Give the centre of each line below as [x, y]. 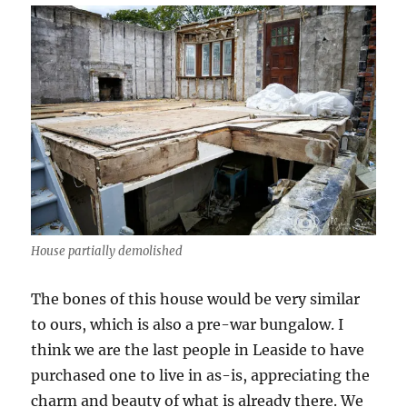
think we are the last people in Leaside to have [198, 349]
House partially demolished [107, 251]
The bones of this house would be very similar [196, 298]
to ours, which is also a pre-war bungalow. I [188, 324]
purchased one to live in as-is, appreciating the [201, 375]
